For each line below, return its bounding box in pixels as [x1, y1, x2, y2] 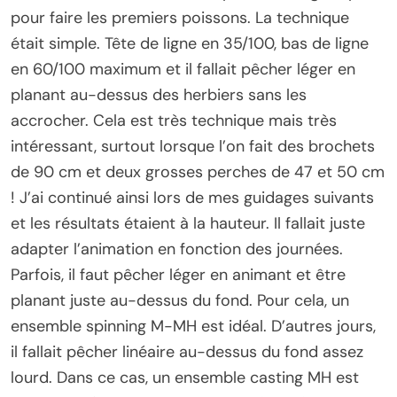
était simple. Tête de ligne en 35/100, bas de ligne [11, 33, 369, 55]
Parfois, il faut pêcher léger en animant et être [11, 264, 346, 286]
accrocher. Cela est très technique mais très [11, 110, 337, 132]
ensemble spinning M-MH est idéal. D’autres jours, [11, 315, 376, 338]
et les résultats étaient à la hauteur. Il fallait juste [11, 213, 365, 235]
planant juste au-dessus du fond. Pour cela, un [11, 290, 349, 312]
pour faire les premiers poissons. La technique [11, 7, 349, 29]
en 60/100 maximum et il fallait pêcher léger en [11, 58, 355, 81]
